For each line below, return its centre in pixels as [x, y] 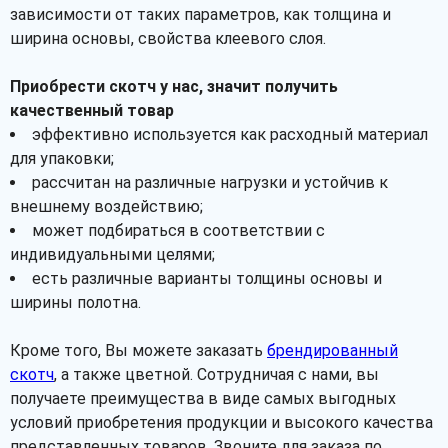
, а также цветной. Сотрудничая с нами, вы [216, 374]
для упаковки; [62, 158]
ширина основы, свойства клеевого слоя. [168, 38]
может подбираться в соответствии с [178, 230]
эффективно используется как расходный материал [230, 134]
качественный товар [92, 110]
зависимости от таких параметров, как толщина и [200, 14]
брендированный [332, 350]
